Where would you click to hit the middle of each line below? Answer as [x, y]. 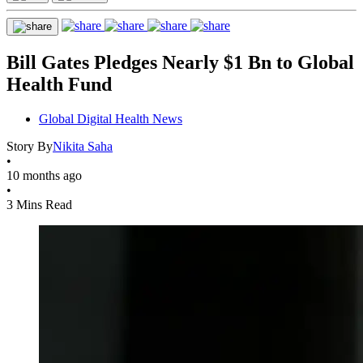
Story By [30, 146]
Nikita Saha [83, 146]
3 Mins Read [39, 204]
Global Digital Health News [111, 118]
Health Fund [59, 84]
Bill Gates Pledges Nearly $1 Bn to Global [180, 62]
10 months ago [44, 175]
